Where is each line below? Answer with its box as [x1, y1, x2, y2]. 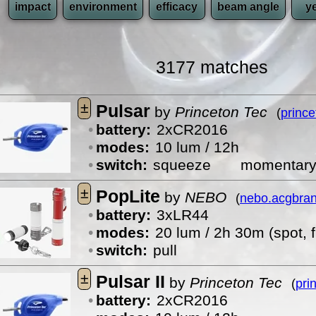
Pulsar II [95, 272, 165, 291]
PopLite [95, 186, 160, 206]
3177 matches [155, 57, 268, 77]
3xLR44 [156, 207, 209, 224]
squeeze [152, 157, 241, 174]
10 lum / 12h [154, 139, 239, 156]
